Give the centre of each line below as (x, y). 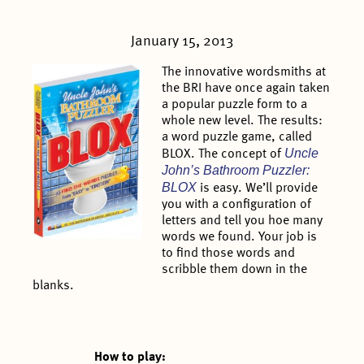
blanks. (54, 286)
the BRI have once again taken (246, 88)
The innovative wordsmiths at (244, 72)
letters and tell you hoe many (243, 221)
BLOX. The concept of (223, 154)
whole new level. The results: (243, 121)
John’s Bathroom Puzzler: (236, 170)
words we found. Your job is (240, 237)
